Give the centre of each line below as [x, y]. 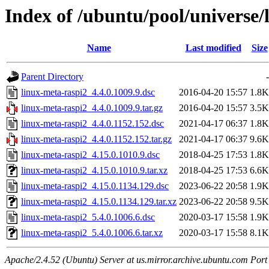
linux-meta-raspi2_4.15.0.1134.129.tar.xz [99, 202]
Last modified [213, 48]
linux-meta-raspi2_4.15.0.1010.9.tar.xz [94, 171]
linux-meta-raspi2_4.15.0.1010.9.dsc [90, 155]
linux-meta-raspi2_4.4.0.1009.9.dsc [88, 92]
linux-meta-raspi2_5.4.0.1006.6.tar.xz [92, 233]
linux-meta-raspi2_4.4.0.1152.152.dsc [92, 124]
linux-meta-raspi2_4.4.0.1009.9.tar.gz [92, 108]
